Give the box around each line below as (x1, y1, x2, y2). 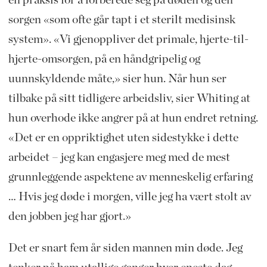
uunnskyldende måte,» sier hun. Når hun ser (8, 73, 226, 85)
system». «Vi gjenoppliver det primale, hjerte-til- (8, 33, 249, 46)
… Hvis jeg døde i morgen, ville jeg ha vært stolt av (8, 191, 251, 203)
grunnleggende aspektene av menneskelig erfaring (8, 171, 253, 184)
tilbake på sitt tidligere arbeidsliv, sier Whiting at (8, 92, 250, 105)
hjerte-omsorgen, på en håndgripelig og (8, 53, 200, 66)
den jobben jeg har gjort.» (8, 210, 131, 223)
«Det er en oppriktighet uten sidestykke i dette (8, 132, 238, 144)
